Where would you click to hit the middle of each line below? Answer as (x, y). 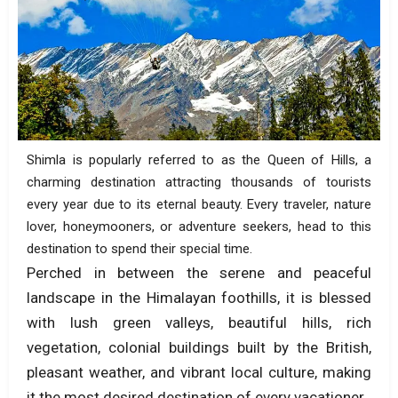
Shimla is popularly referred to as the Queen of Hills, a (199, 159)
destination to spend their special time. (139, 248)
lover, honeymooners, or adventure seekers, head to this (199, 226)
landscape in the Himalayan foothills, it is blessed (199, 297)
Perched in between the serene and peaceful (199, 272)
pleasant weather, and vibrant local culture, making (199, 372)
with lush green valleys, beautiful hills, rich (199, 322)
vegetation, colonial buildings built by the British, (199, 347)
